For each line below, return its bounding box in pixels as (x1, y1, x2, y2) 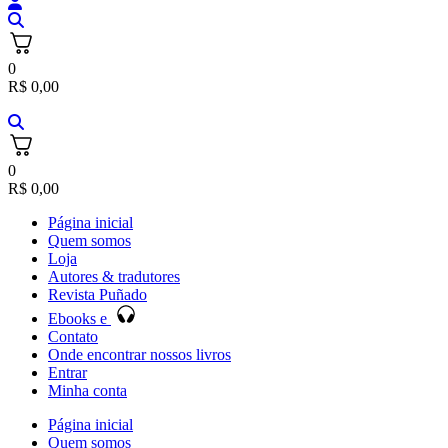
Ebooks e (48, 310, 111, 327)
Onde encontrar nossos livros (48, 346, 231, 363)
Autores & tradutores (48, 268, 180, 285)
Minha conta (48, 382, 127, 399)
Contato (48, 328, 98, 345)
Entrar (48, 364, 87, 381)
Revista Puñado (48, 286, 147, 303)
